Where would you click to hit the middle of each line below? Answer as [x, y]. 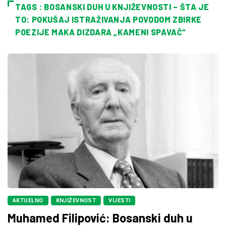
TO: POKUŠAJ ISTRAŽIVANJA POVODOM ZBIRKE [108, 19]
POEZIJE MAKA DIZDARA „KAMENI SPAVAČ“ [101, 32]
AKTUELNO [28, 200]
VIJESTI [120, 200]
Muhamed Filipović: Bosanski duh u [100, 217]
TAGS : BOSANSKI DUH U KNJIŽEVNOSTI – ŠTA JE [112, 7]
